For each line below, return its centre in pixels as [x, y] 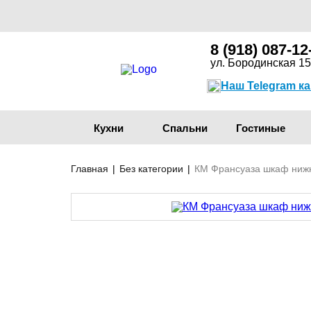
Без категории [151, 169]
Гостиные [261, 128]
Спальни [185, 128]
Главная [90, 169]
